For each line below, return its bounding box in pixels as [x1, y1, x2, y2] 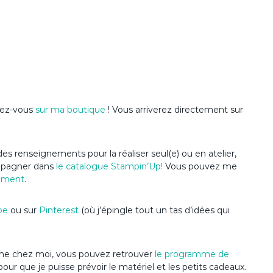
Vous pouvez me [163, 161, 237, 172]
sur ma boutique [35, 104, 108, 116]
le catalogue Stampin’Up [56, 161, 161, 172]
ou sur [8, 205, 39, 216]
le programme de [155, 249, 229, 260]
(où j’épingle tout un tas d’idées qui [81, 205, 230, 216]
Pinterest [39, 205, 81, 216]
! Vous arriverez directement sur [108, 104, 243, 116]
